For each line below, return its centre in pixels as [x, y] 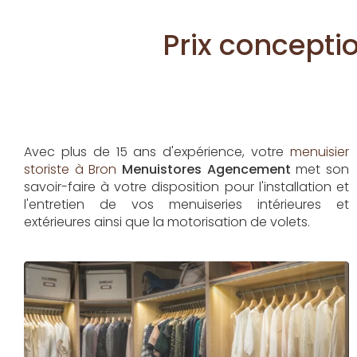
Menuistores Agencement [206, 169]
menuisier [319, 152]
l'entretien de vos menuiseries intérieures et [186, 204]
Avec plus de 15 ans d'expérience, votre [157, 152]
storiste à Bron [71, 169]
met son [320, 169]
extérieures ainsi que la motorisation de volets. [167, 222]
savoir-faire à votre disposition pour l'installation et [186, 187]
